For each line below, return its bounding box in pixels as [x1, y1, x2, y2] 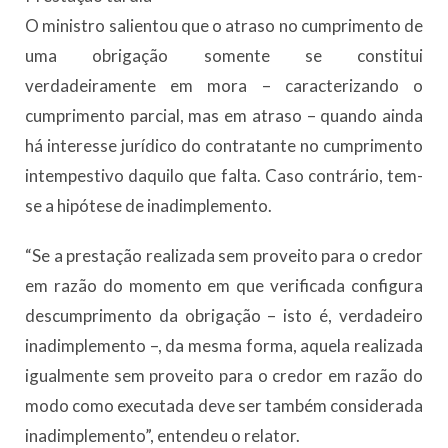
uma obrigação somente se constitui [25, 45, 423, 67]
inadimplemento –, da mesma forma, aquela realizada [25, 335, 423, 357]
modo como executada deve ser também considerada [25, 395, 423, 417]
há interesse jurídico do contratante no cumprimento [25, 135, 423, 157]
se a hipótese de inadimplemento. [25, 195, 272, 217]
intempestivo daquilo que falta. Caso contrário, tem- [25, 165, 423, 187]
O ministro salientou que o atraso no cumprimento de [25, 15, 423, 37]
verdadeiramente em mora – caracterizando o [25, 75, 423, 97]
